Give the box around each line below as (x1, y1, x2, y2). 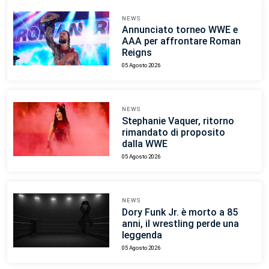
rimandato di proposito (121, 127, 225, 139)
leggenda (121, 229, 162, 241)
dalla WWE (121, 138, 168, 150)
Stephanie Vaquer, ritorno (121, 115, 234, 127)
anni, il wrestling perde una (121, 218, 239, 230)
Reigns (121, 47, 152, 59)
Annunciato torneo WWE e (121, 24, 238, 36)
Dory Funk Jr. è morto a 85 (121, 207, 238, 219)
